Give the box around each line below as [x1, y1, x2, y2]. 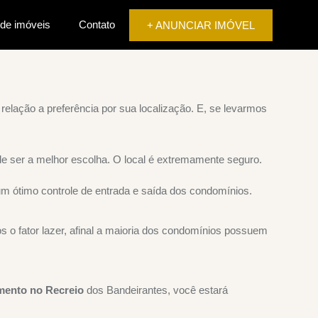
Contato [79, 18, 115, 31]
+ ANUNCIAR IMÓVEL [147, 18, 255, 31]
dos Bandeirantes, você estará [87, 284, 228, 296]
